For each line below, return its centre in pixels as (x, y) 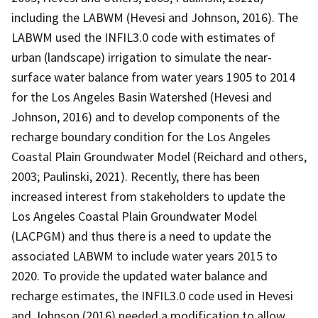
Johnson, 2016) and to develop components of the (146, 116)
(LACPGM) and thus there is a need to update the (141, 236)
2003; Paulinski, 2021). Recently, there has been (136, 176)
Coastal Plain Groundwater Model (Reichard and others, (159, 156)
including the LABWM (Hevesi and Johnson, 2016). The (155, 17)
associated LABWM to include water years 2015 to (144, 256)
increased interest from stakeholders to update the (148, 196)
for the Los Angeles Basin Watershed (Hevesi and (142, 97)
